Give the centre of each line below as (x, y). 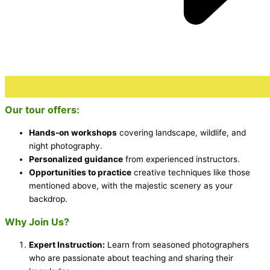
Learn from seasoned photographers (177, 245)
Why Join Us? (37, 222)
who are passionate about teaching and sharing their (131, 258)
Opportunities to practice (80, 173)
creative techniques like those (191, 173)
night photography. (66, 146)
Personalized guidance (76, 159)
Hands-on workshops (73, 133)
